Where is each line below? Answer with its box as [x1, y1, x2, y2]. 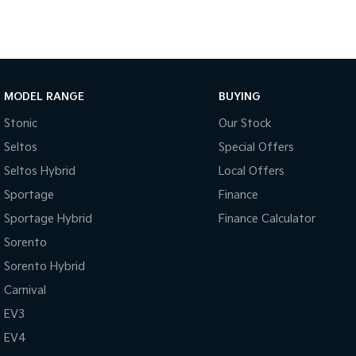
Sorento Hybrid [4, 259, 85, 273]
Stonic [4, 116, 37, 130]
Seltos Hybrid [4, 164, 75, 178]
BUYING [218, 90, 261, 103]
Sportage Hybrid [4, 211, 92, 226]
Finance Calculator [218, 211, 315, 226]
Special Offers [218, 140, 294, 154]
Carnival [4, 283, 46, 297]
